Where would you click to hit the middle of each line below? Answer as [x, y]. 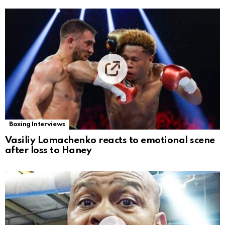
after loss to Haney [48, 150]
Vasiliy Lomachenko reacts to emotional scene [110, 140]
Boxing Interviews [37, 124]
